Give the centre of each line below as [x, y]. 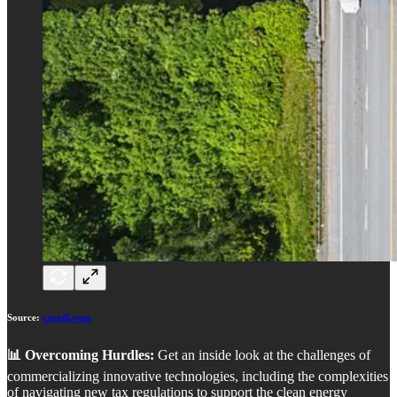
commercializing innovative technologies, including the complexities [198, 377]
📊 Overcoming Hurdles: [81, 355]
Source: [25, 318]
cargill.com [66, 318]
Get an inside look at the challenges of [262, 355]
